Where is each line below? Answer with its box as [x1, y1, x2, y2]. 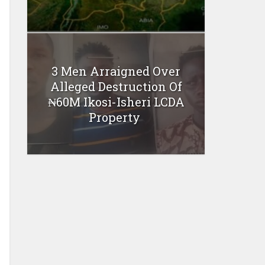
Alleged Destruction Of [50, 78, 182, 94]
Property [89, 109, 143, 125]
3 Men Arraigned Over [51, 63, 180, 79]
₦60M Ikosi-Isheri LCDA [47, 93, 185, 109]
